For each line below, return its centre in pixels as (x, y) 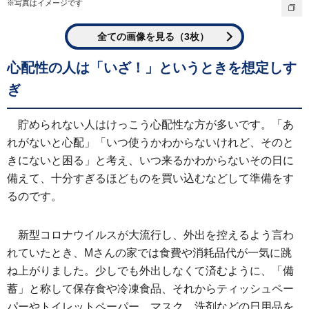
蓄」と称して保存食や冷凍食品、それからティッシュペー (150, 289)
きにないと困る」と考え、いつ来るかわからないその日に (150, 161)
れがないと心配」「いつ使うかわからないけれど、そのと (150, 143)
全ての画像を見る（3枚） (153, 37)
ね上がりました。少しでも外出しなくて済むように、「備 (150, 271)
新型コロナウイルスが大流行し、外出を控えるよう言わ (156, 235)
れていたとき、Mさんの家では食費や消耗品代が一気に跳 (149, 253)
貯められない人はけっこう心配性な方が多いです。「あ (156, 125)
